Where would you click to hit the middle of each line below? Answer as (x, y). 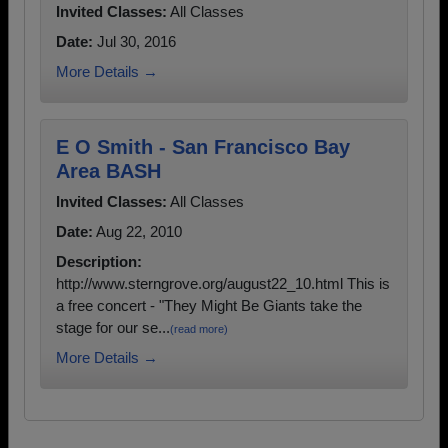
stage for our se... (113, 327)
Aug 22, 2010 (137, 231)
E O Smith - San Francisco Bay (203, 147)
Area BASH (108, 171)
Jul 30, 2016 (134, 41)
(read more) (199, 329)
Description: (99, 261)
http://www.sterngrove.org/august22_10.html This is (223, 283)
